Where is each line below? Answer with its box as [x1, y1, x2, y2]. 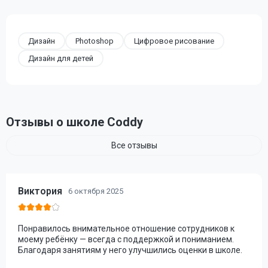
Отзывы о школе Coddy [6, 115, 143, 129]
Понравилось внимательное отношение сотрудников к [18, 224, 234, 233]
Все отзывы [111, 141, 157, 150]
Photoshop [75, 36, 114, 45]
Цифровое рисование [134, 36, 214, 45]
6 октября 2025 [68, 187, 123, 196]
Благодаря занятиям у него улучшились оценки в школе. [18, 245, 242, 255]
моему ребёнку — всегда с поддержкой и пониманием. [18, 234, 234, 244]
